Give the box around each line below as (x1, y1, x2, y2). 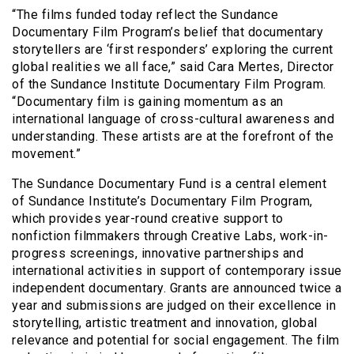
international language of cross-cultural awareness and (12, 111, 334, 126)
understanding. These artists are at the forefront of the (12, 128, 333, 144)
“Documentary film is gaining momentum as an (12, 93, 284, 109)
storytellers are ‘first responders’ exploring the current (12, 41, 333, 57)
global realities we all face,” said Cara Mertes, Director (12, 58, 334, 74)
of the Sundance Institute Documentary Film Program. (12, 76, 326, 92)
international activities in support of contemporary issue (12, 262, 342, 278)
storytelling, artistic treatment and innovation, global (12, 314, 318, 330)
